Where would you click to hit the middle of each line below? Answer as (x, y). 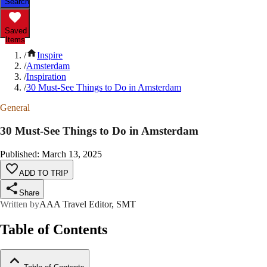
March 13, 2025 (72, 154)
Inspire (50, 55)
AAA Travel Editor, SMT (88, 204)
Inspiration (46, 77)
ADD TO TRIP (44, 173)
